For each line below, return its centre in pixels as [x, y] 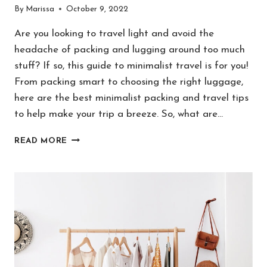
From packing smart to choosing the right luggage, [129, 82]
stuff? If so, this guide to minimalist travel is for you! [131, 66]
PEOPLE [85, 225]
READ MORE [41, 141]
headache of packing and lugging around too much [130, 49]
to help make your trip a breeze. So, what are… [119, 114]
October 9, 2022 [97, 9]
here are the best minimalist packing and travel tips [131, 98]
